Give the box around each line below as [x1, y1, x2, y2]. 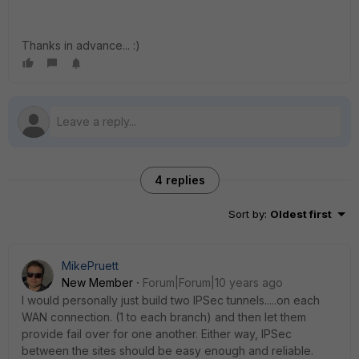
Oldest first [270, 208, 332, 220]
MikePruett [62, 259, 119, 272]
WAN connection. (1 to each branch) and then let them [22, 310, 306, 324]
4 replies [154, 173, 205, 187]
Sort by [228, 208, 264, 220]
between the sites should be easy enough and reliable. [22, 344, 313, 357]
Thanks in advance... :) [22, 38, 140, 52]
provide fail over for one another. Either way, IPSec [22, 327, 292, 341]
